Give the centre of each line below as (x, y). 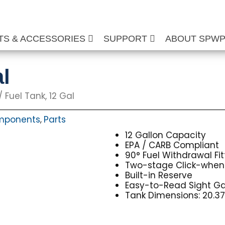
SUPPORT (127, 39)
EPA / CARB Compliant (172, 145)
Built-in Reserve (159, 175)
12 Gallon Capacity (166, 135)
